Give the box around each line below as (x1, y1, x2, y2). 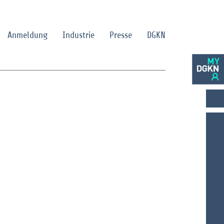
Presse (109, 30, 132, 40)
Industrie (62, 30, 94, 40)
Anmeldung (7, 30, 47, 40)
